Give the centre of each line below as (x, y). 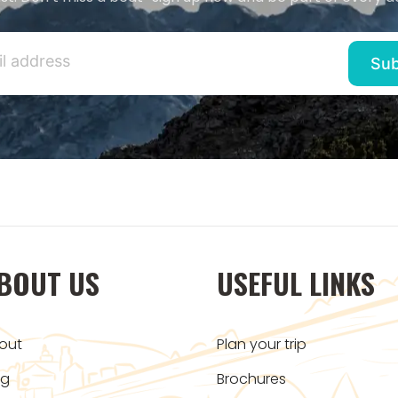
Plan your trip (262, 345)
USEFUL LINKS (296, 283)
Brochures (251, 379)
